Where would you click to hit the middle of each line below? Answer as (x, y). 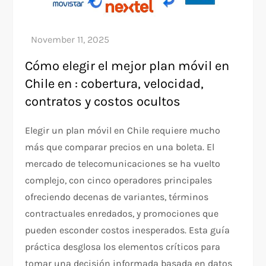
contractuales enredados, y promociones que (122, 213)
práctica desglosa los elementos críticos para (123, 246)
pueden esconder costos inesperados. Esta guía (128, 230)
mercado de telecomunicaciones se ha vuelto (123, 163)
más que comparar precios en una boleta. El (120, 147)
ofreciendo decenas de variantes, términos (117, 197)
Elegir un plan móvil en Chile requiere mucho (123, 130)
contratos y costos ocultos (103, 101)
